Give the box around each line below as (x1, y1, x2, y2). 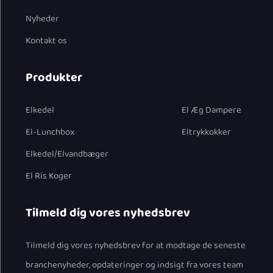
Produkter (25, 67, 82, 87)
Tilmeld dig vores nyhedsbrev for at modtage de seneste (25, 238, 246, 253)
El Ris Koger (25, 168, 72, 183)
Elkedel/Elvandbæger (25, 146, 108, 161)
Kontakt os (25, 33, 67, 48)
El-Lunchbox (25, 124, 74, 140)
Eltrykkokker (182, 124, 232, 140)
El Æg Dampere (182, 102, 242, 118)
